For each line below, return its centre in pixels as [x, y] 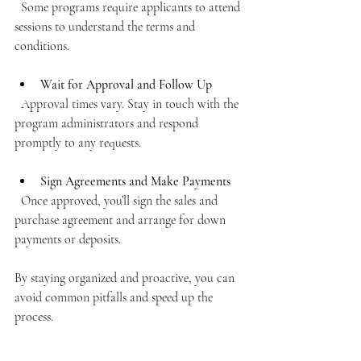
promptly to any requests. [78, 142]
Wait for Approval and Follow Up [126, 84]
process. [34, 316]
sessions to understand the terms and [106, 26]
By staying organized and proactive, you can [126, 278]
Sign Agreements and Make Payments [135, 181]
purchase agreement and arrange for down [122, 220]
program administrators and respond [108, 123]
